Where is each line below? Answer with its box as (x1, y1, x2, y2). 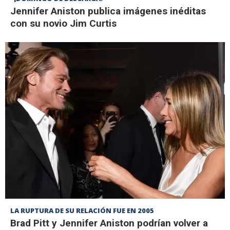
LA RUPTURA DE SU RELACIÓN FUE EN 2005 (10, 206, 154, 216)
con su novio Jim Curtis (10, 17, 117, 29)
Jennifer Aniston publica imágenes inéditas (10, 5, 206, 17)
